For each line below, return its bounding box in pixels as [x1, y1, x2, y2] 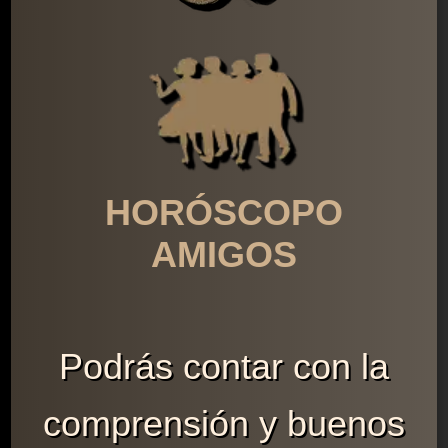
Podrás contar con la [58, 346, 389, 388]
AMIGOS [150, 234, 297, 276]
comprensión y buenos [42, 403, 405, 445]
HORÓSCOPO [104, 192, 343, 234]
